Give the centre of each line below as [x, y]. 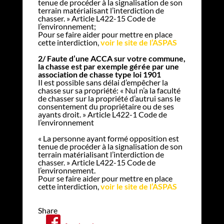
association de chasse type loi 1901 [99, 74]
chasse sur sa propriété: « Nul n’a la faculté [109, 90]
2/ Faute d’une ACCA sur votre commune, [111, 58]
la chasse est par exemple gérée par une [108, 66]
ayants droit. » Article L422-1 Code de [102, 114]
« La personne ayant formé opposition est [108, 138]
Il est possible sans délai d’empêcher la [103, 82]
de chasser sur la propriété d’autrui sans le [109, 98]
